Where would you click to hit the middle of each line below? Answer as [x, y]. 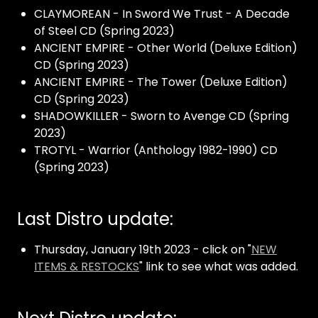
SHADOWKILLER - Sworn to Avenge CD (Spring [161, 116]
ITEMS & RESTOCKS [87, 267]
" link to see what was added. [219, 267]
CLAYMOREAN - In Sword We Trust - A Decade [162, 14]
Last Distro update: [95, 219]
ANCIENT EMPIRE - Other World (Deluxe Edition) [166, 48]
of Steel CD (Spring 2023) [104, 31]
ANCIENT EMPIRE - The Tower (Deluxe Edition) [161, 82]
